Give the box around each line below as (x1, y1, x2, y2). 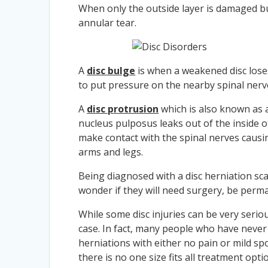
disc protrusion (87, 102, 159, 115)
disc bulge (87, 63, 136, 77)
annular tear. (78, 16, 137, 29)
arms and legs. (78, 145, 144, 159)
